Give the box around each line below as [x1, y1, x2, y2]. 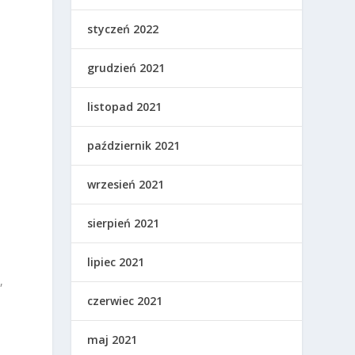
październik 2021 [87, 138, 181, 153]
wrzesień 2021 [87, 177, 165, 192]
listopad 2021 [87, 99, 162, 114]
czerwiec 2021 [87, 293, 163, 308]
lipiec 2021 [87, 254, 145, 269]
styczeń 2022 [87, 21, 159, 36]
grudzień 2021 [87, 60, 166, 75]
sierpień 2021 [87, 216, 160, 231]
